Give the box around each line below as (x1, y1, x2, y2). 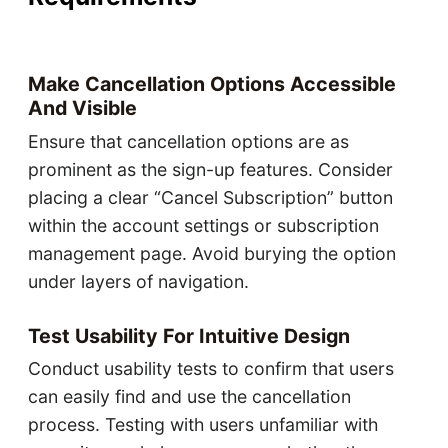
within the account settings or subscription (27, 214, 379, 236)
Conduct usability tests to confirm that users (27, 358, 394, 380)
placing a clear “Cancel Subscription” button (27, 186, 393, 208)
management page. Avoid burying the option (27, 242, 396, 264)
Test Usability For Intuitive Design (27, 323, 350, 348)
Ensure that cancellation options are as (27, 130, 349, 152)
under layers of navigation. (27, 270, 249, 292)
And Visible (27, 95, 137, 120)
